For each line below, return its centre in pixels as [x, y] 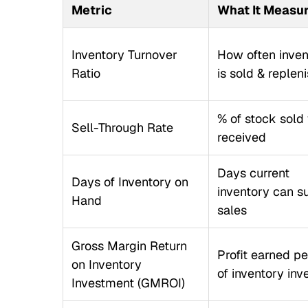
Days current [253, 173]
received [241, 137]
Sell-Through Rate [122, 128]
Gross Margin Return [129, 246]
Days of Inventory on [130, 182]
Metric [91, 10]
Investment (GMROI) [128, 283]
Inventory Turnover [124, 55]
